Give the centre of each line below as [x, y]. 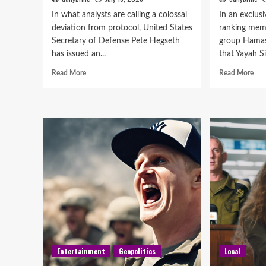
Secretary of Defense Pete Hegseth [116, 41]
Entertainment [81, 251]
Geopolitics [137, 251]
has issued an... [79, 54]
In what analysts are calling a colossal [119, 15]
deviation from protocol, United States [122, 28]
